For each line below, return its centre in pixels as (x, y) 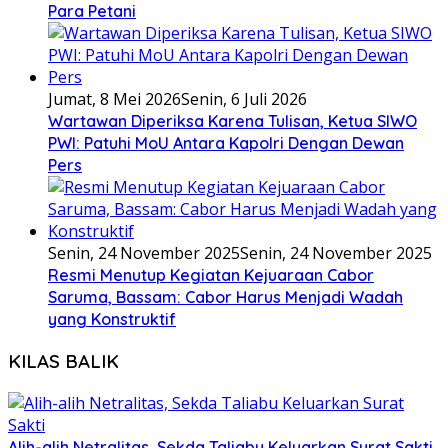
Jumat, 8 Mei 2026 (114, 99)
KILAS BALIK (63, 360)
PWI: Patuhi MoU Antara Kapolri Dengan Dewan (226, 143)
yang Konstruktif (112, 319)
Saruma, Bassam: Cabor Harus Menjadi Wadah (225, 297)
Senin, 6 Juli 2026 (244, 99)
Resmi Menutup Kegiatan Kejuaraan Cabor (211, 275)
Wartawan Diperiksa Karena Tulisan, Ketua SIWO (232, 121)
